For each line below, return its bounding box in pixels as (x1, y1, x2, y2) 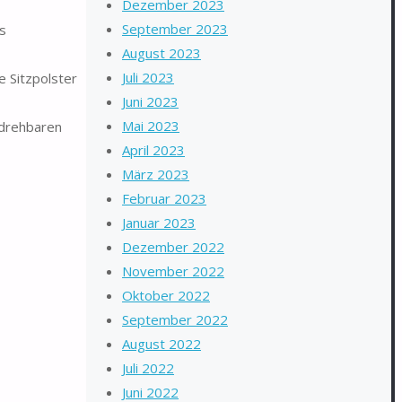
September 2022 (122, 310, 228, 328)
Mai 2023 (122, 117, 179, 135)
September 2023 (122, 20, 228, 38)
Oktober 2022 (122, 286, 210, 304)
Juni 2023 (122, 92, 179, 110)
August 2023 (122, 44, 201, 62)
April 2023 (122, 141, 185, 159)
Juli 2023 (122, 68, 174, 86)
